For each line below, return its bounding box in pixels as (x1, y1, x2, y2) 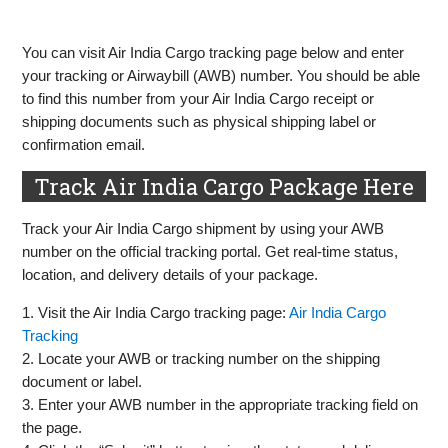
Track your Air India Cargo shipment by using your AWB (22, 220, 385, 238)
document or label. (22, 373, 143, 391)
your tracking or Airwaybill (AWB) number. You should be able (22, 67, 421, 85)
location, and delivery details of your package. (22, 266, 319, 284)
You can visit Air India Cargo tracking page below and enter (22, 44, 405, 62)
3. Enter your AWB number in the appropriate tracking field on (22, 396, 419, 414)
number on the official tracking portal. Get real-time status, (22, 243, 399, 261)
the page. (22, 419, 83, 437)
